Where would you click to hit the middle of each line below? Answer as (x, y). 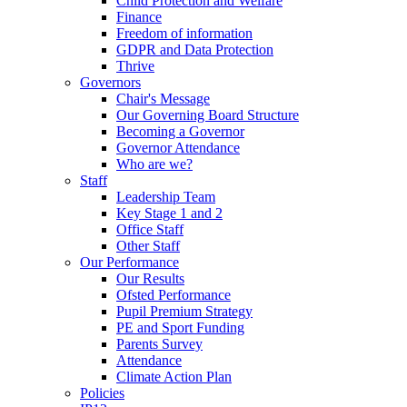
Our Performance (129, 262)
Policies (102, 393)
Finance (139, 17)
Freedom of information (184, 33)
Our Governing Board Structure (208, 115)
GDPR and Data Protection (195, 50)
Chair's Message (163, 99)
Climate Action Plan (174, 377)
